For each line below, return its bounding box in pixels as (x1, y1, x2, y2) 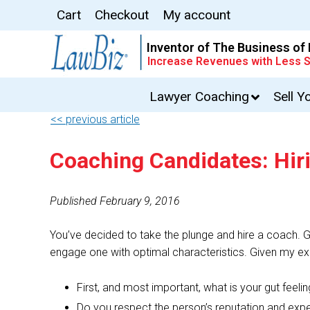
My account (163, 7, 230, 23)
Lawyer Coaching (149, 89, 249, 104)
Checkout (95, 7, 149, 23)
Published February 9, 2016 (50, 194, 180, 208)
